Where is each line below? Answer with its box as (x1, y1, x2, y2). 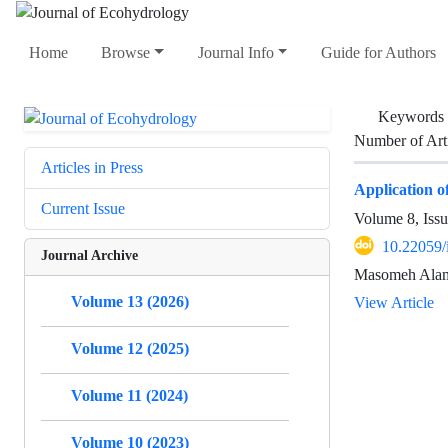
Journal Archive (41, 245, 138, 263)
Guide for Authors (320, 43, 436, 63)
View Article (354, 292, 434, 312)
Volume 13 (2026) (71, 291, 189, 311)
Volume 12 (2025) (71, 338, 189, 358)
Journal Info (197, 43, 274, 63)
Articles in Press (41, 157, 143, 177)
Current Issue (41, 198, 125, 218)
